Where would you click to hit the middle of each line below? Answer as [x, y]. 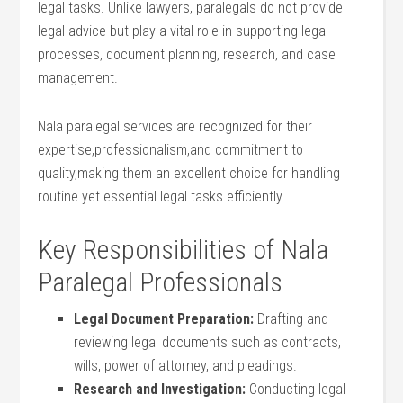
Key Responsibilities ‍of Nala [184, 250]
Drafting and [291, 319]
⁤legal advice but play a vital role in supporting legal [184, 31]
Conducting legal [296, 389]
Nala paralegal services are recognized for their [175, 126]
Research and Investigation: [160, 389]
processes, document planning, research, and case [187, 54]
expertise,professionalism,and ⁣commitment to [171, 150]
